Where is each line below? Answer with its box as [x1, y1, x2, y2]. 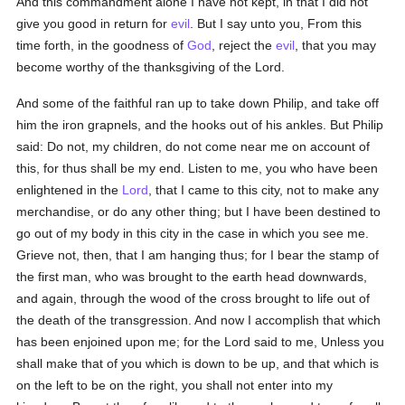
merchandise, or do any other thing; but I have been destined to [16, 204, 381, 219]
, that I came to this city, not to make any [148, 183, 380, 197]
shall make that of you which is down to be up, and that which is [16, 356, 380, 371]
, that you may [295, 38, 377, 52]
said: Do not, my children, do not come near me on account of [16, 139, 371, 154]
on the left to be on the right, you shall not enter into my [16, 378, 334, 392]
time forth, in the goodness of [16, 38, 188, 52]
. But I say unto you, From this [190, 16, 363, 31]
